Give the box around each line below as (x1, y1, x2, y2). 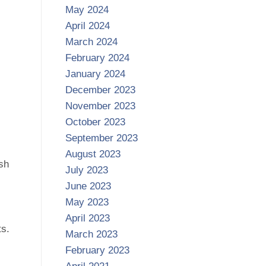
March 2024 (65, 36, 118, 48)
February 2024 (65, 52, 129, 64)
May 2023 (65, 197, 109, 208)
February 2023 (65, 245, 129, 256)
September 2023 (65, 132, 138, 144)
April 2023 (65, 213, 110, 224)
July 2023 (65, 164, 108, 176)
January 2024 (65, 68, 125, 80)
